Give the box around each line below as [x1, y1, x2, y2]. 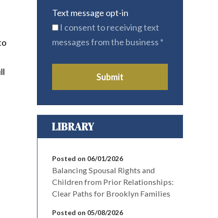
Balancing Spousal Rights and [52, 165, 155, 175]
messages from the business [52, 36, 160, 47]
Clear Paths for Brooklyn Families [52, 189, 170, 198]
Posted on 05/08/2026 [52, 208, 123, 217]
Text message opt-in [52, 7, 128, 18]
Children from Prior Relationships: [52, 177, 174, 186]
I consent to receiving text [58, 22, 159, 33]
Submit [96, 72, 124, 82]
